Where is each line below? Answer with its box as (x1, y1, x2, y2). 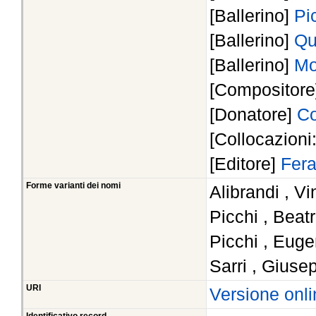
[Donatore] (209, 104, 297, 125)
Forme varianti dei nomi (26, 181, 121, 190)
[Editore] (209, 154, 281, 174)
